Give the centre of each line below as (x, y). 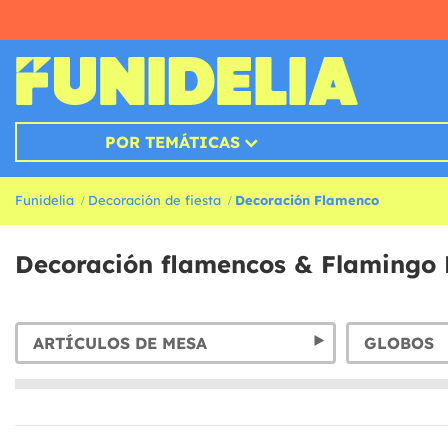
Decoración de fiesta (154, 200)
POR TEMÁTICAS (172, 142)
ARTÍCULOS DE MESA (120, 343)
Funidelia (44, 200)
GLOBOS (399, 343)
